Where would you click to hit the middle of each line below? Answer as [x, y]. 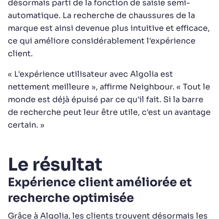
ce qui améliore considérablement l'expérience [102, 41]
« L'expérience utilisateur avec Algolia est [90, 74]
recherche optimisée [71, 198]
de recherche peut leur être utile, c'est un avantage [109, 112]
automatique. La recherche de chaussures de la [101, 15]
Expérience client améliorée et [100, 182]
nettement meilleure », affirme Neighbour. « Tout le [109, 87]
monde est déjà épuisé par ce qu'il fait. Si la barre [106, 99]
